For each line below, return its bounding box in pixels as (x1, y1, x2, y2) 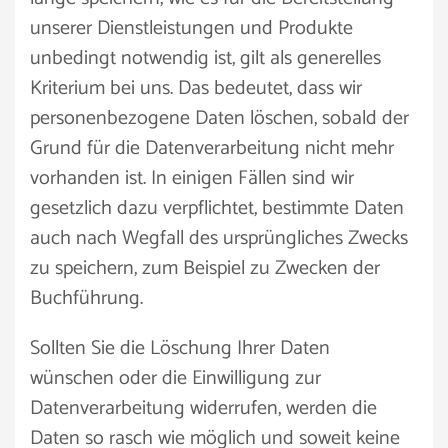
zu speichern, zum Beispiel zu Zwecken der (30, 252, 380, 285)
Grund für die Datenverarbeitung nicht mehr (30, 132, 394, 165)
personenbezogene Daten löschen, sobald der (30, 102, 409, 135)
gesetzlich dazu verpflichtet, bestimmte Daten (30, 192, 404, 225)
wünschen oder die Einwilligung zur (30, 362, 321, 395)
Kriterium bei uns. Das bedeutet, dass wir (30, 72, 362, 105)
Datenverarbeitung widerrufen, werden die (30, 392, 377, 425)
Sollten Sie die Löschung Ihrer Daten (30, 332, 330, 365)
